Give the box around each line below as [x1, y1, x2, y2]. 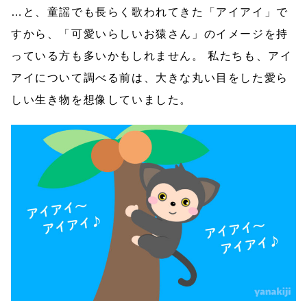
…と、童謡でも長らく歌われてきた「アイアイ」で [11, 5, 288, 18]
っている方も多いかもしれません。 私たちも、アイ [11, 49, 293, 62]
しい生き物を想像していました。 [11, 93, 192, 106]
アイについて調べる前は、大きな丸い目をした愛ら [11, 71, 288, 84]
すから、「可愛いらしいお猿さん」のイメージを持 [11, 27, 288, 40]
